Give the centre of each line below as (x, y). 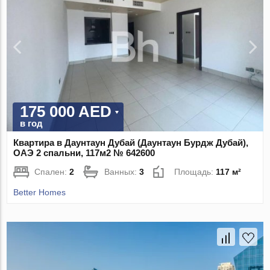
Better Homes (40, 193)
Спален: (52, 172)
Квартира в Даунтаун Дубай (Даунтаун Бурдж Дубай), (131, 143)
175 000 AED (66, 112)
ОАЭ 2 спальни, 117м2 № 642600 (84, 153)
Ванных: (122, 172)
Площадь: (195, 172)
